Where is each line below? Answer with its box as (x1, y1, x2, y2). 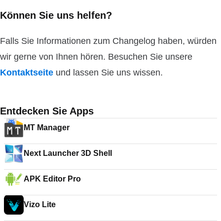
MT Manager (24, 123, 70, 132)
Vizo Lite (24, 200, 56, 209)
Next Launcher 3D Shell (24, 149, 112, 157)
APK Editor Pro (24, 175, 81, 183)
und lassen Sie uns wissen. (53, 68, 163, 77)
